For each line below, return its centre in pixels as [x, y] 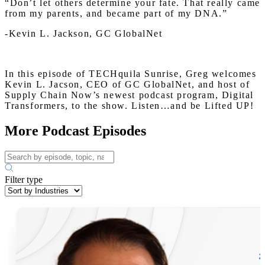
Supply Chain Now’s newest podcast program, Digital [130, 95]
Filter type [24, 179]
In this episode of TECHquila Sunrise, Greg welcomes [131, 74]
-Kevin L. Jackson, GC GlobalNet [84, 33]
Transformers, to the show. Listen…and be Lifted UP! [130, 106]
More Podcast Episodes [75, 130]
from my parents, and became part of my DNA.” [116, 13]
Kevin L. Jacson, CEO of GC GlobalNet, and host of [127, 84]
